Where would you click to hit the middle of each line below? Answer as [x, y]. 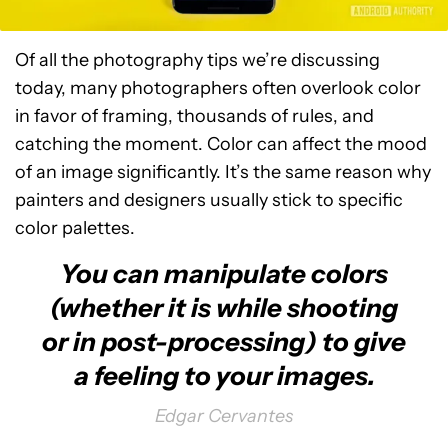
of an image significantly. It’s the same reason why [223, 172]
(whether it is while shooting [224, 308]
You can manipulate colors [224, 274]
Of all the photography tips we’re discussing [197, 60]
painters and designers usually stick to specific [209, 200]
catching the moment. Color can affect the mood [221, 144]
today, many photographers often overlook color [218, 88]
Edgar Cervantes [224, 416]
